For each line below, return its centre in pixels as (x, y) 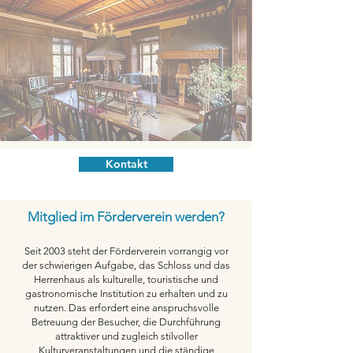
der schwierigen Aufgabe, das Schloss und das (126, 265)
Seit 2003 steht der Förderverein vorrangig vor (126, 251)
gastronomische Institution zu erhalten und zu (126, 294)
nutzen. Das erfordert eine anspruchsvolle (126, 308)
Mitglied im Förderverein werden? (126, 217)
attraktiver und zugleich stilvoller (126, 336)
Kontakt (126, 164)
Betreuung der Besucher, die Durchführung (126, 322)
